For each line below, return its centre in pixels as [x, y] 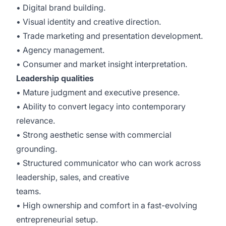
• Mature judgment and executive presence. [99, 92]
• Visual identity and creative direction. [90, 22]
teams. [30, 191]
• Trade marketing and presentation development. [110, 36]
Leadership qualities [56, 78]
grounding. [38, 149]
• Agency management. [61, 50]
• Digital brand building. [62, 8]
